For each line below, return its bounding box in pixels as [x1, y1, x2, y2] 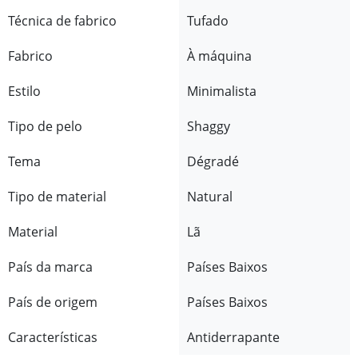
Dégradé [187, 152, 239, 170]
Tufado [187, 11, 229, 30]
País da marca [8, 257, 93, 276]
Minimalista [187, 82, 257, 100]
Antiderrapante [187, 328, 280, 346]
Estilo [8, 82, 41, 100]
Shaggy [187, 117, 230, 135]
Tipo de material [8, 187, 106, 205]
